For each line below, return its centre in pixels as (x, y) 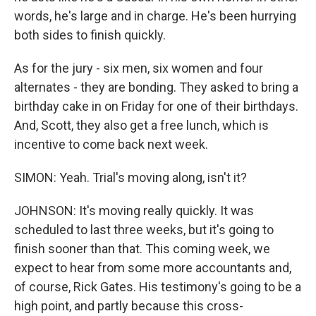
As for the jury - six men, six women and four (139, 68)
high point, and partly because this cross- (129, 306)
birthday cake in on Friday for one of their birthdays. (156, 106)
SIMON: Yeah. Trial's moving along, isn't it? (130, 177)
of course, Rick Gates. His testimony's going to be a (158, 287)
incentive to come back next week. (111, 144)
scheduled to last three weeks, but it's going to (144, 230)
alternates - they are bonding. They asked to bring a (156, 87)
